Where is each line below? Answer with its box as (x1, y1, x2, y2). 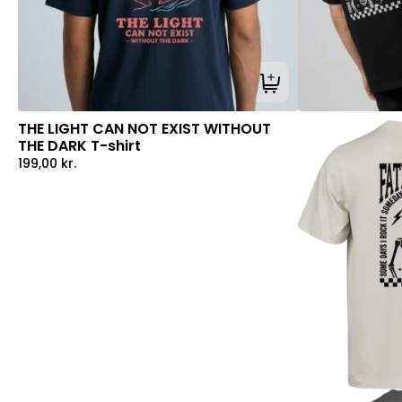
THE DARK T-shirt (18, 135, 141, 157)
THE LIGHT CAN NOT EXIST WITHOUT (18, 118, 271, 140)
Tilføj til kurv (269, 82, 344, 100)
